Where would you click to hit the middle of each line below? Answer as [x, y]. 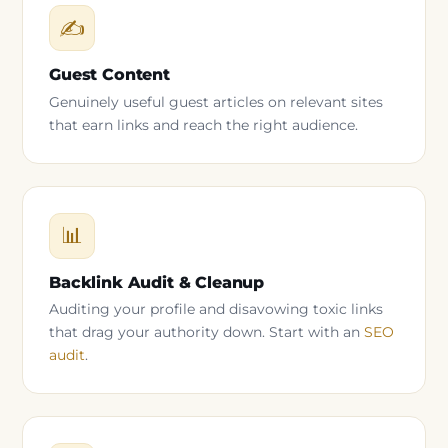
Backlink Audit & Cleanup [157, 281]
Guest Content [109, 74]
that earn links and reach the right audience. [203, 124]
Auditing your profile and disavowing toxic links [216, 309]
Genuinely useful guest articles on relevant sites [216, 101]
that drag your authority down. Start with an [206, 332]
